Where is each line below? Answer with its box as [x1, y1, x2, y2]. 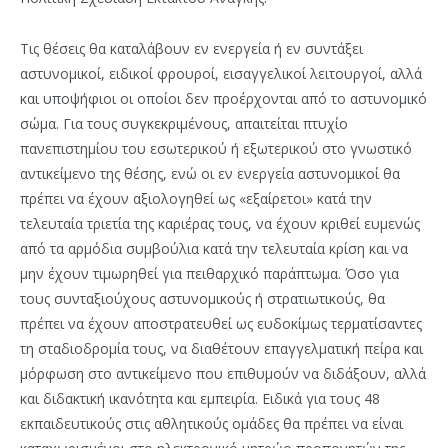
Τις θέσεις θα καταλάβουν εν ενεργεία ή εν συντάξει [20, 39, 363, 59]
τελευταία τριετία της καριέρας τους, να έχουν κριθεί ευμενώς [20, 214, 420, 234]
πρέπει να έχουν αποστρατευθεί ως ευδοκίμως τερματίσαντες [20, 314, 422, 334]
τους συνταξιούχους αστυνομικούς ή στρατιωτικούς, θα [20, 289, 385, 309]
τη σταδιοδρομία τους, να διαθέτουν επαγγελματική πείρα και [20, 339, 423, 359]
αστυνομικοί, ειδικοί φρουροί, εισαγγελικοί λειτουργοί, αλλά [20, 64, 422, 84]
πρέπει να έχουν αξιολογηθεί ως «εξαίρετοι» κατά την [20, 189, 372, 209]
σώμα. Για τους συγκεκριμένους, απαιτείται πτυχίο [20, 114, 348, 134]
